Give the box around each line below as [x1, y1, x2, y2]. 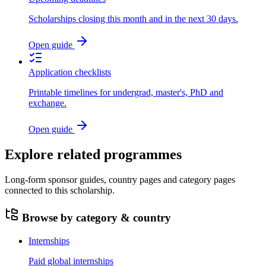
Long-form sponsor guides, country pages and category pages [5, 175, 235, 185]
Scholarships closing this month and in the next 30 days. [28, 14, 238, 24]
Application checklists [28, 67, 111, 78]
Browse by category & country [19, 211, 171, 224]
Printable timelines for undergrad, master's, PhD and [28, 87, 223, 98]
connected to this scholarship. [5, 185, 115, 196]
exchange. [28, 98, 66, 109]
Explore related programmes [5, 147, 182, 163]
